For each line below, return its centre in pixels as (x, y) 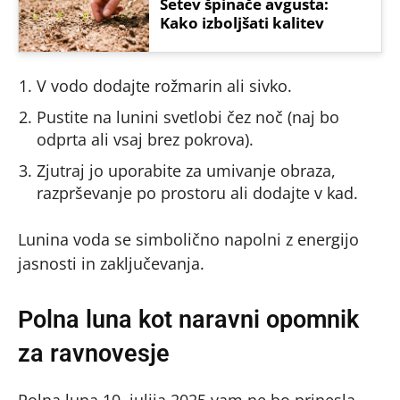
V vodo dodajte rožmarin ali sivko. (164, 85)
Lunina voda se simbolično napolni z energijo (188, 239)
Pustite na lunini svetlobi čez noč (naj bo (188, 117)
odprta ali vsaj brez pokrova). (145, 139)
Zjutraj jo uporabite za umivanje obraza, (186, 170)
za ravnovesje (94, 353)
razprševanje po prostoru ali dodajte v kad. (197, 192)
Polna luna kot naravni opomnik (188, 319)
